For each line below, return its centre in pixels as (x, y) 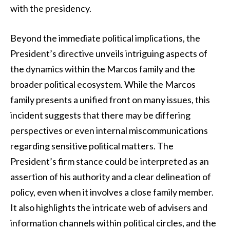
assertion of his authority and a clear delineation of (111, 177)
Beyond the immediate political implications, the (105, 38)
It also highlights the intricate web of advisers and (109, 208)
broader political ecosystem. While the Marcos (103, 84)
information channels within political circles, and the (113, 223)
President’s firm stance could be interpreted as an (110, 161)
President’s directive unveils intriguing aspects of (109, 54)
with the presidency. (51, 8)
